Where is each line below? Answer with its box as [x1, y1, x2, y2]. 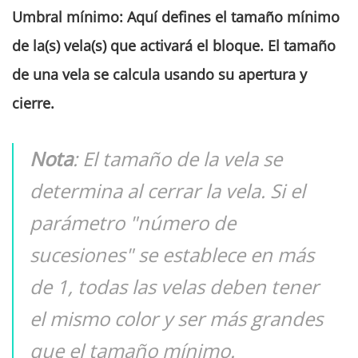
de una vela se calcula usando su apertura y [12, 65, 307, 85]
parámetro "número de [30, 209, 236, 237]
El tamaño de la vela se [82, 145, 282, 173]
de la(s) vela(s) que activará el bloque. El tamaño [12, 36, 336, 56]
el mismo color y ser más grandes [30, 305, 323, 332]
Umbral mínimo [12, 7, 119, 27]
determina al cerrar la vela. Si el [30, 177, 305, 205]
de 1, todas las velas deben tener [30, 273, 319, 300]
